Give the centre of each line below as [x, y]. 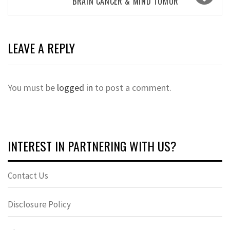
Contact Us [28, 176]
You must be [32, 88]
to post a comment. [132, 88]
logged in [75, 88]
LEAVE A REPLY [41, 48]
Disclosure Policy [39, 204]
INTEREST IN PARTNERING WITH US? [92, 146]
